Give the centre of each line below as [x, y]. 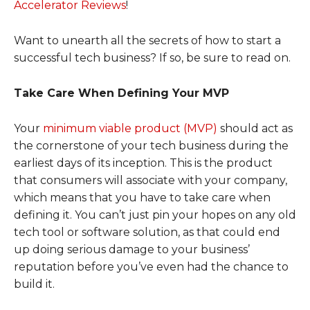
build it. [36, 284]
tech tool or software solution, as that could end [147, 232]
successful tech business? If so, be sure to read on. [152, 57]
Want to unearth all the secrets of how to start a [147, 40]
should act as [255, 128]
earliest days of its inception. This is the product [143, 163]
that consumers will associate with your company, [151, 180]
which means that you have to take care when [142, 197]
